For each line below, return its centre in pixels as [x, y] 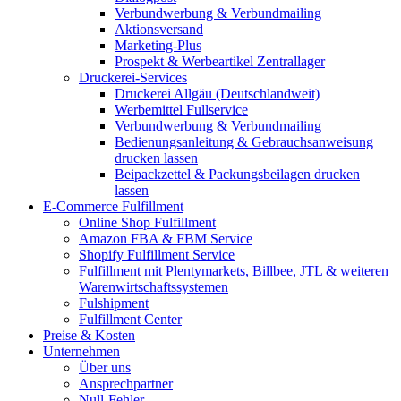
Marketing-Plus [158, 45]
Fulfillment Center [130, 319]
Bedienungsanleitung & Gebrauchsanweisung [244, 142]
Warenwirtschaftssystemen [154, 287]
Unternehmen [81, 351]
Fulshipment [114, 303]
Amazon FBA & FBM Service [166, 239]
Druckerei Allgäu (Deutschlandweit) [217, 94]
